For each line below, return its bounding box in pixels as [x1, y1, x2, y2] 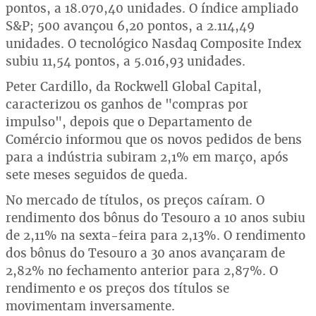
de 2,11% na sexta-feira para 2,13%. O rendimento [6, 227, 305, 243]
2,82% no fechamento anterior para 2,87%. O [6, 262, 278, 279]
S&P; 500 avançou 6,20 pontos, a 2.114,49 [6, 18, 255, 34]
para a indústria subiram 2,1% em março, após [6, 149, 288, 165]
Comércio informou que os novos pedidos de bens [6, 131, 302, 147]
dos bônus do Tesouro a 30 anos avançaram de [6, 245, 285, 261]
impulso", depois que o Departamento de [6, 114, 252, 130]
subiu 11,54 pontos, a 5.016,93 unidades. [6, 53, 245, 69]
